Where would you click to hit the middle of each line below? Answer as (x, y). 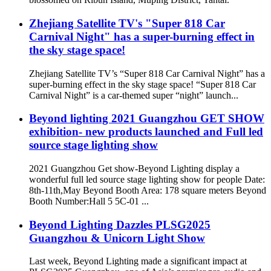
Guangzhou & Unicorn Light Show (117, 238)
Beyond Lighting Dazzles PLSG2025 (120, 224)
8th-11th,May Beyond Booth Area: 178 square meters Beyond (148, 190)
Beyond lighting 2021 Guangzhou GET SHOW (147, 119)
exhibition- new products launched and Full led (146, 132)
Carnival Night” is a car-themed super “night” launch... (134, 95)
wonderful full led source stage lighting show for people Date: (147, 179)
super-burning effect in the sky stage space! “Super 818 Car (142, 84)
